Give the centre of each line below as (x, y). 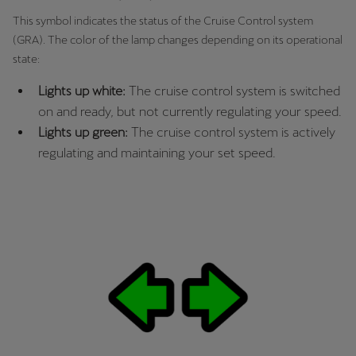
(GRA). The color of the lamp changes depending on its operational (178, 39)
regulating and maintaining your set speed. (157, 153)
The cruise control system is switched (234, 91)
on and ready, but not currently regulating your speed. (190, 111)
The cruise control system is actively (233, 132)
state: (26, 58)
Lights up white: (83, 91)
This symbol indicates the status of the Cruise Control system (163, 20)
